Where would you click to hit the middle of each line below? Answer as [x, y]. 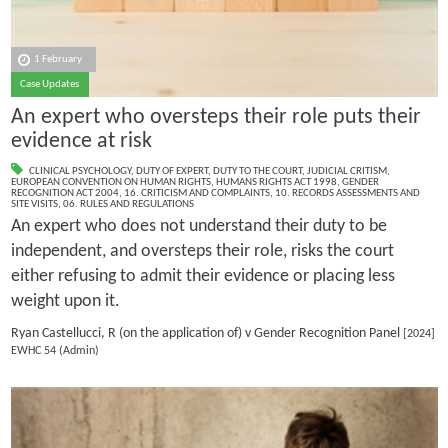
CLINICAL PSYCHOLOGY [79, 172]
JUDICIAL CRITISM [346, 172]
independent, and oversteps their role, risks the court [202, 252]
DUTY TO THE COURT [257, 172]
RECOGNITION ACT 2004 [64, 194]
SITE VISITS [34, 205]
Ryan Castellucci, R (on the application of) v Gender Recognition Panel [205, 333]
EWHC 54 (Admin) [54, 351]
